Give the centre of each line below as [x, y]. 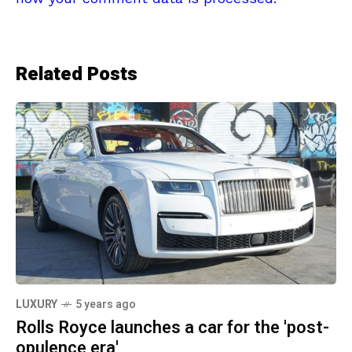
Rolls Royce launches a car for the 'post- [172, 327]
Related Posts [77, 75]
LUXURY [37, 304]
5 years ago [106, 304]
